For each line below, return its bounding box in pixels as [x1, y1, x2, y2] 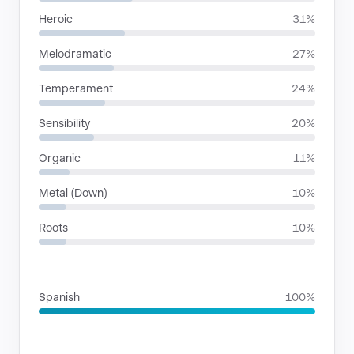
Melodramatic [39, 47, 111, 60]
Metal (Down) [39, 186, 107, 199]
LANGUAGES [39, 265, 107, 275]
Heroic [39, 13, 73, 25]
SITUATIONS [39, 334, 106, 345]
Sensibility [39, 117, 90, 130]
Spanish [39, 291, 80, 303]
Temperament [39, 82, 113, 95]
